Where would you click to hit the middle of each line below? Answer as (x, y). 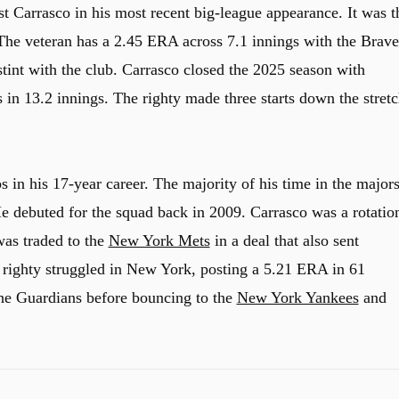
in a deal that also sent (284, 240)
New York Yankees (297, 297)
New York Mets (159, 240)
